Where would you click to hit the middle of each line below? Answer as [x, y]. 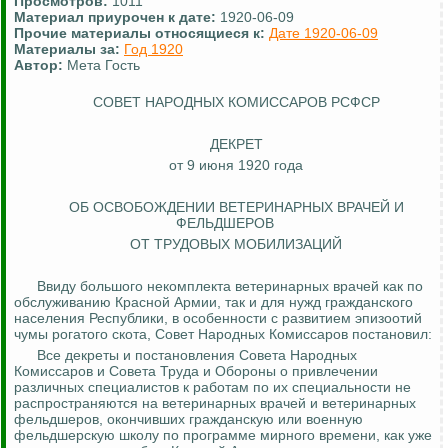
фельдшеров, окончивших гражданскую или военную [188, 419]
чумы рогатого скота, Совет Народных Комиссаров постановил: [223, 334]
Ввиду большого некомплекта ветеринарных [185, 286]
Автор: [38, 65]
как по [401, 286]
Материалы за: [69, 49]
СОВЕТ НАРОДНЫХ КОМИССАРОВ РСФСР [236, 102]
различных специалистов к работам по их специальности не [212, 387]
